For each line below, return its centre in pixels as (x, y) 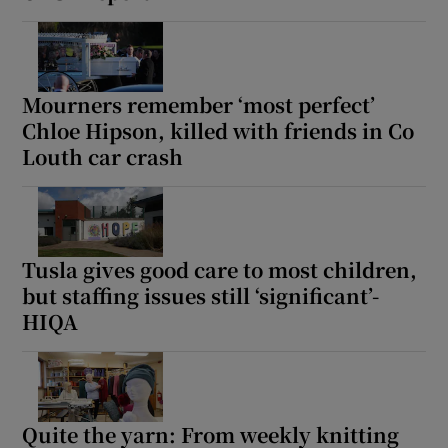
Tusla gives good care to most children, (220, 269)
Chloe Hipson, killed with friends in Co (218, 130)
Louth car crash (103, 156)
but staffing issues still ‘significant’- (201, 295)
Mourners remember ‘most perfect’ (199, 104)
